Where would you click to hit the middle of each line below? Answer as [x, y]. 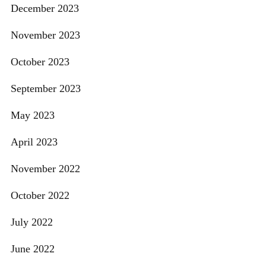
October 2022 [40, 196]
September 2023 [46, 89]
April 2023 [34, 142]
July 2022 [32, 222]
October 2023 [40, 62]
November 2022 [45, 169]
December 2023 [45, 9]
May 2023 [33, 115]
